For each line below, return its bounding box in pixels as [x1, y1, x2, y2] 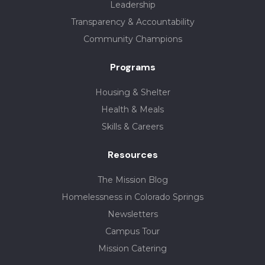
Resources [107, 148, 158, 161]
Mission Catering [98, 243, 167, 254]
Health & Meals [101, 104, 164, 115]
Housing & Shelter [95, 87, 170, 98]
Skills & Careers [102, 121, 163, 132]
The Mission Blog [97, 174, 168, 186]
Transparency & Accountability [70, 17, 195, 28]
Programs [109, 61, 156, 74]
